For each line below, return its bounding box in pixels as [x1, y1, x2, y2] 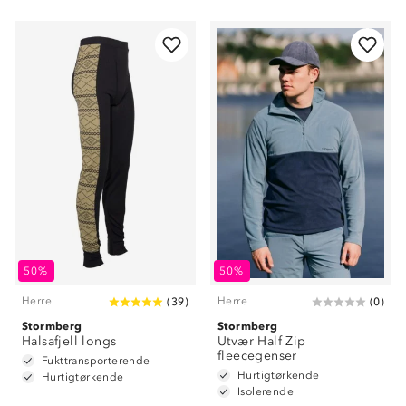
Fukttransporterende [42, 353, 150, 367]
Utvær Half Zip [217, 333, 306, 349]
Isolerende [237, 384, 294, 398]
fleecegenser [217, 347, 297, 363]
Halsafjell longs [22, 333, 117, 349]
